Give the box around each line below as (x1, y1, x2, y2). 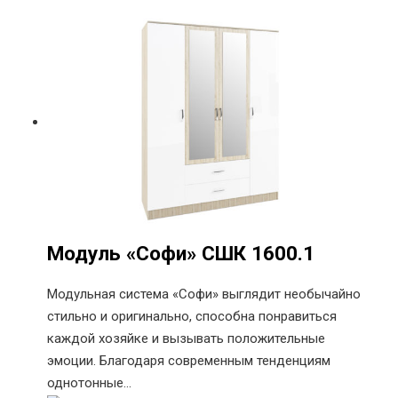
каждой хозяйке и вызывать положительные (47, 330, 326, 347)
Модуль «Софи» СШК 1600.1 (47, 241, 315, 265)
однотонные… (47, 375, 132, 392)
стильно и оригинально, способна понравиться (47, 308, 338, 325)
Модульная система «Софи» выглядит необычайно (47, 286, 362, 303)
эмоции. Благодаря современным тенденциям (47, 353, 331, 370)
